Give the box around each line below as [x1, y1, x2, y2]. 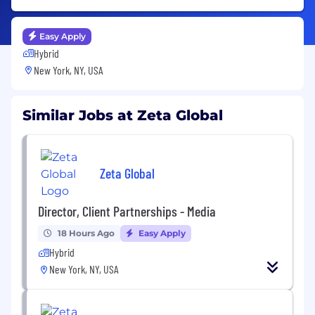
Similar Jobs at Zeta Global [22, 106, 223, 124]
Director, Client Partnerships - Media [38, 202, 216, 219]
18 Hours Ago [58, 227, 115, 238]
